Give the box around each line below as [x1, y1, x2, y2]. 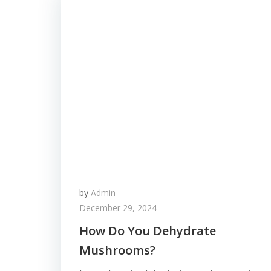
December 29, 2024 [79, 202, 157, 214]
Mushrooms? [79, 242, 155, 258]
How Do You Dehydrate [79, 223, 216, 239]
